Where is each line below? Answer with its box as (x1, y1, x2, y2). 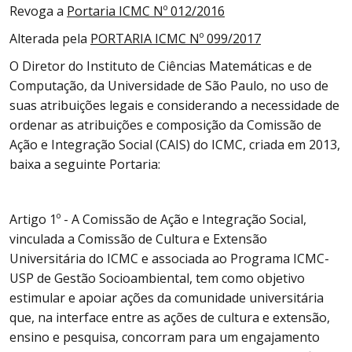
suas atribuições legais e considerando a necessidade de (9, 97, 339, 114)
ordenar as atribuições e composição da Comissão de (9, 116, 321, 134)
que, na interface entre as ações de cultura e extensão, (9, 309, 330, 326)
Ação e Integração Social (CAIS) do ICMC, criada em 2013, (9, 136, 340, 153)
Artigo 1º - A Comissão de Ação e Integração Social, (9, 211, 306, 228)
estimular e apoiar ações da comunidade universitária (9, 289, 324, 306)
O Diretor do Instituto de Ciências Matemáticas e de (9, 57, 312, 75)
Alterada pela (9, 30, 90, 47)
